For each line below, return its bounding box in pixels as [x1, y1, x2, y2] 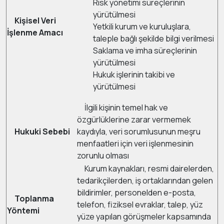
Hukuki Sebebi [14, 126, 70, 137]
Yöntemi [7, 205, 39, 216]
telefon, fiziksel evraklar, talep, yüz [77, 199, 203, 210]
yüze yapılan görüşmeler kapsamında [77, 211, 211, 222]
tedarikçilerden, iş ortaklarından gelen [77, 175, 213, 186]
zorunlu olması [77, 150, 129, 161]
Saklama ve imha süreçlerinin [93, 45, 197, 56]
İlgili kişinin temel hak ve [77, 102, 168, 113]
